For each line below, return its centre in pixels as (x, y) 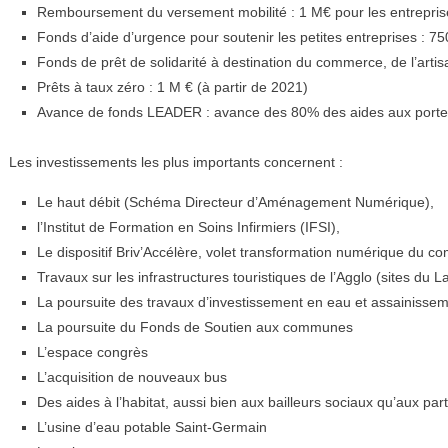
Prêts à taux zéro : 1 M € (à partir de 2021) (173, 87)
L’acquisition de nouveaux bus (132, 377)
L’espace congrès (93, 352)
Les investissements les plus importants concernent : (176, 162)
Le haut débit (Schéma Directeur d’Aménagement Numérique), (236, 202)
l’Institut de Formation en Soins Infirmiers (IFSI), (189, 227)
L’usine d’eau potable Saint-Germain (152, 427)
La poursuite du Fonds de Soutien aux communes (195, 327)
